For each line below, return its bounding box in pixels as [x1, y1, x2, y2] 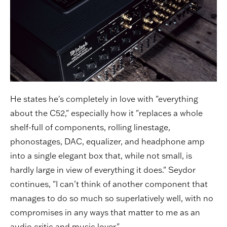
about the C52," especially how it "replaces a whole [10, 107, 203, 118]
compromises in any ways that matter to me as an [10, 207, 200, 217]
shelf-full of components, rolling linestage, [10, 122, 170, 132]
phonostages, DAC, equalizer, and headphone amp [10, 136, 205, 146]
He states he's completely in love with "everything [10, 93, 198, 104]
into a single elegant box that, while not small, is [10, 150, 192, 161]
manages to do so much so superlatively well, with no [10, 193, 213, 203]
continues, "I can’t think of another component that [10, 178, 208, 189]
